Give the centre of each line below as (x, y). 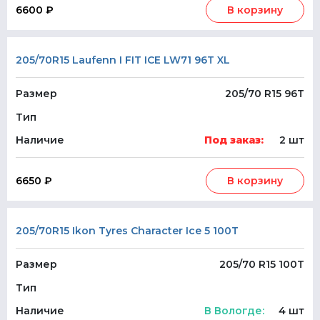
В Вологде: (234, 311)
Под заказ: (234, 140)
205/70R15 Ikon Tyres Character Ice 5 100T (127, 231)
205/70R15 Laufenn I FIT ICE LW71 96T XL (123, 60)
